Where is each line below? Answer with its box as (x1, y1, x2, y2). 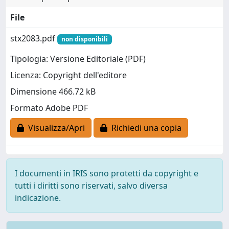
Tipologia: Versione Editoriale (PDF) (10, 53, 146, 65)
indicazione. (15, 192, 61, 203)
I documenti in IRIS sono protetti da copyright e (15, 168, 198, 179)
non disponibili (61, 35, 108, 43)
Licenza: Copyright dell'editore (10, 70, 127, 81)
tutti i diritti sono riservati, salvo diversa (15, 180, 168, 191)
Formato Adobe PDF (10, 102, 88, 114)
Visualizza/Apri (24, 122, 85, 134)
